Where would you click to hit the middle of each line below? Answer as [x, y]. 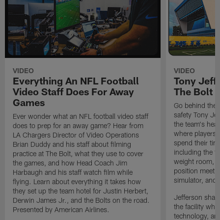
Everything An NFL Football [76, 81]
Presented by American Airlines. [61, 210]
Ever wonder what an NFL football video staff [81, 116]
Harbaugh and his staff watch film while [73, 172]
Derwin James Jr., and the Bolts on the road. [82, 200]
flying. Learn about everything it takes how [77, 182]
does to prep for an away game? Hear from [78, 126]
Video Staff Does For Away [74, 92]
